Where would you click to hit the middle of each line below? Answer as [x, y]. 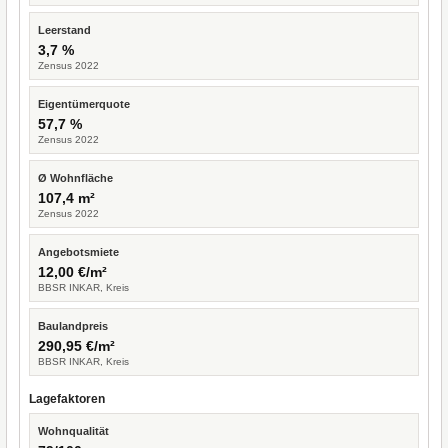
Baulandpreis [73, 326]
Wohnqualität [73, 431]
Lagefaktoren [67, 399]
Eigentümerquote [84, 104]
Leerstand [64, 30]
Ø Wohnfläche [75, 178]
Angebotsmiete [78, 252]
